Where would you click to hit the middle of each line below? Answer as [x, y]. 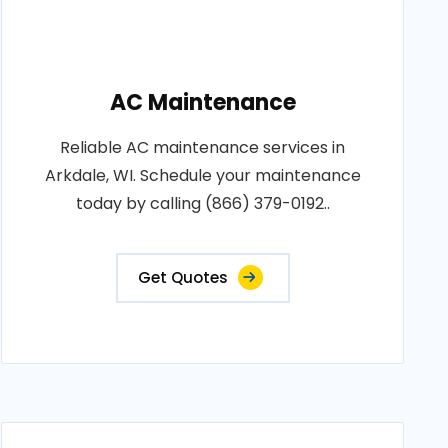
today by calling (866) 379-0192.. [202, 203]
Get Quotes [182, 277]
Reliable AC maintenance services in [203, 147]
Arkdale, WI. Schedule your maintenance [202, 175]
